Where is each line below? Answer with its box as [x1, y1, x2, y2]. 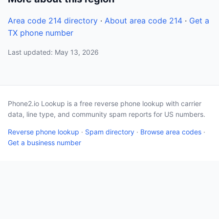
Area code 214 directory [8, 16, 98, 25]
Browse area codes [140, 128, 201, 136]
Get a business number [8, 138, 81, 147]
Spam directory [85, 128, 134, 136]
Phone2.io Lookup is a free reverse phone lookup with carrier [8, 99, 201, 108]
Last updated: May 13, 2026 [8, 48, 99, 56]
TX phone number [8, 28, 73, 38]
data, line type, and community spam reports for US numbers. [8, 110, 205, 118]
